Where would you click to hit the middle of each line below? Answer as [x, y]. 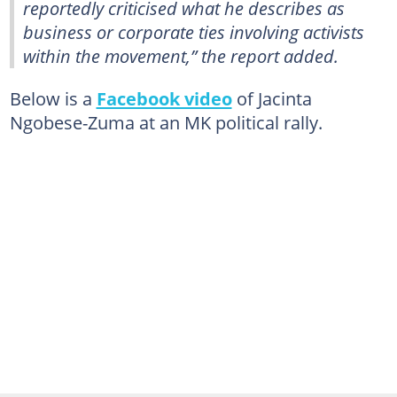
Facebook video [164, 98]
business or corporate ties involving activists [194, 31]
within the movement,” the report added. [181, 55]
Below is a [53, 98]
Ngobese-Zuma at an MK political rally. [166, 122]
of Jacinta [272, 98]
